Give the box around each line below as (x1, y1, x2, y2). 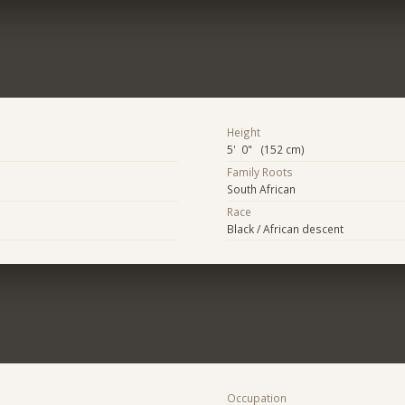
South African (226, 182, 296, 197)
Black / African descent (226, 221, 344, 236)
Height (226, 125, 260, 140)
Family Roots (226, 165, 293, 180)
